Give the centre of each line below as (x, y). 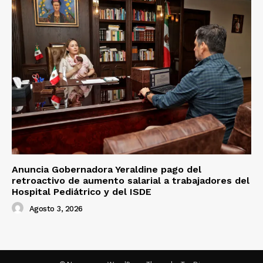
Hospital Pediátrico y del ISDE (82, 192)
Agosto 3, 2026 (56, 209)
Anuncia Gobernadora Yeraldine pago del (107, 170)
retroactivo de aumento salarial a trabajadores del (131, 181)
